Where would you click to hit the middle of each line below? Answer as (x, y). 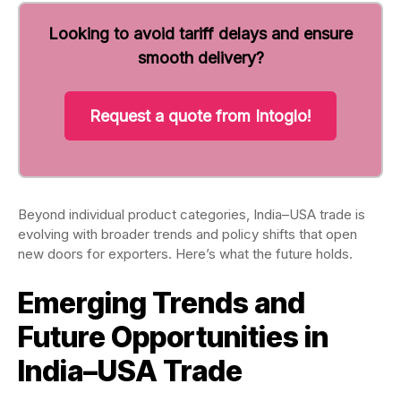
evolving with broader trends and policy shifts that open (188, 234)
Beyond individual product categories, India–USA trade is (192, 214)
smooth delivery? (200, 57)
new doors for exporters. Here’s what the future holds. (185, 253)
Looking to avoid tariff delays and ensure (200, 33)
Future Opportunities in (173, 337)
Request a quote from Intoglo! (200, 115)
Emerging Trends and (162, 303)
